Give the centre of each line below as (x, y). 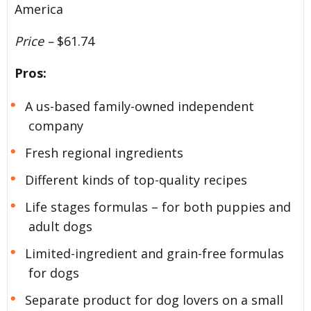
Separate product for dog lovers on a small (154, 300)
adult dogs (60, 226)
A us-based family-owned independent (139, 107)
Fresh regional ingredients (104, 153)
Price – (34, 41)
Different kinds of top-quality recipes (136, 180)
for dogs (54, 272)
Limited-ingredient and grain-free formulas (154, 253)
